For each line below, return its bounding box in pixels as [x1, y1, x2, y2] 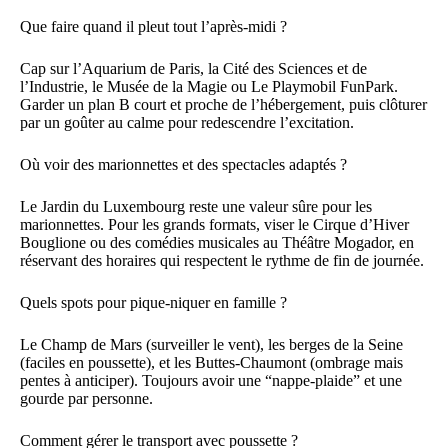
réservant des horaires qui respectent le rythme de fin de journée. [20, 251, 424, 269]
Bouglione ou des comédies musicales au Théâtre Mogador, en [20, 233, 414, 251]
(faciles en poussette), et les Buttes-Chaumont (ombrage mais [20, 353, 403, 371]
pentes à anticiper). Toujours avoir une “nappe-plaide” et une [20, 371, 402, 389]
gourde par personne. [20, 389, 153, 407]
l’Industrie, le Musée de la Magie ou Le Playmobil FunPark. [20, 77, 398, 95]
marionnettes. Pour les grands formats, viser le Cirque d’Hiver [20, 215, 409, 233]
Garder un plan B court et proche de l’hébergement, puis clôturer [20, 95, 427, 113]
